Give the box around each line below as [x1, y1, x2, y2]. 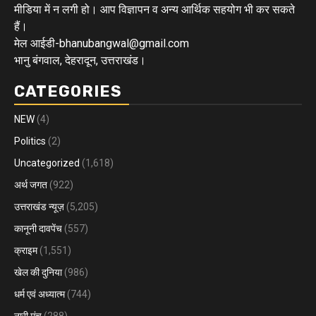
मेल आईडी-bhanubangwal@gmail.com [14, 36, 189, 50]
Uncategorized [14, 157, 80, 169]
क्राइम [14, 244, 37, 256]
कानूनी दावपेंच [14, 222, 62, 234]
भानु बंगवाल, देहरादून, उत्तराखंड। [14, 53, 146, 67]
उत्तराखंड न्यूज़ [14, 200, 64, 212]
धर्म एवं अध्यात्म [14, 288, 65, 300]
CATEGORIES [14, 81, 122, 101]
